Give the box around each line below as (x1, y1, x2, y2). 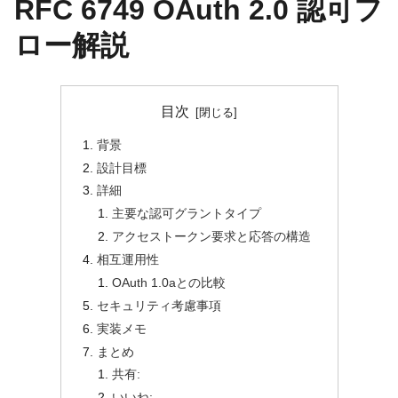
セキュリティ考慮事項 (96, 298, 221, 313)
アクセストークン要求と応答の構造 (112, 229, 312, 244)
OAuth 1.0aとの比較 (112, 275, 227, 290)
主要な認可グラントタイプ (112, 206, 262, 221)
